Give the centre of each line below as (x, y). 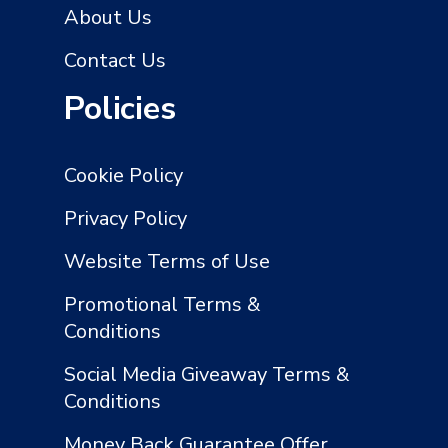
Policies (120, 108)
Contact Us (115, 60)
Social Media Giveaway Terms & (207, 374)
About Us (108, 17)
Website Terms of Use (167, 261)
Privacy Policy (125, 218)
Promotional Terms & (162, 304)
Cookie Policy (123, 175)
